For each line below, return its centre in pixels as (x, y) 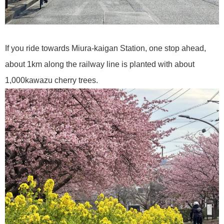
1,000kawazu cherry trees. (51, 80)
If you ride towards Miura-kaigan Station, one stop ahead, (105, 48)
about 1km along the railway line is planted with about (100, 64)
